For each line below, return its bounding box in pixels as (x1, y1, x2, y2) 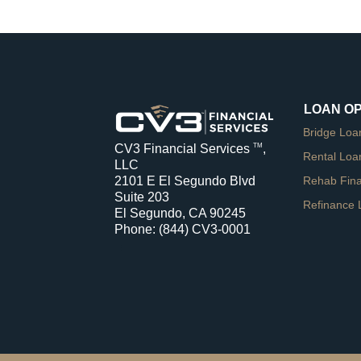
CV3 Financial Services (114, 141, 254, 156)
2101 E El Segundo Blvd (114, 173, 256, 188)
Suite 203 (114, 189, 170, 204)
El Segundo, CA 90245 (114, 205, 247, 220)
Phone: (114, 222, 160, 236)
